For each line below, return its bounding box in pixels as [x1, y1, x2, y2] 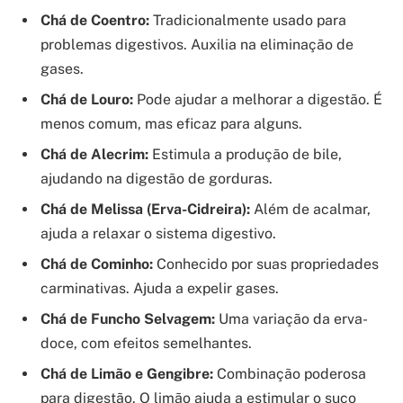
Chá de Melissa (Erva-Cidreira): [40, 201, 250, 219]
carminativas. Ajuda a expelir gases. [40, 280, 279, 298]
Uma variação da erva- [215, 310, 368, 328]
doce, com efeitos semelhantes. [40, 335, 252, 353]
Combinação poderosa [213, 365, 366, 383]
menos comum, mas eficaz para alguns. [40, 115, 302, 133]
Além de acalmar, [250, 201, 371, 219]
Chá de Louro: [40, 91, 133, 109]
